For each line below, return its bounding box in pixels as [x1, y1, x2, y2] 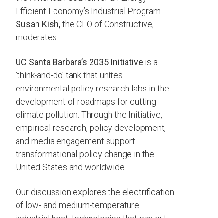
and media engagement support [16, 136, 135, 146]
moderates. [16, 32, 58, 43]
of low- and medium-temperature [16, 200, 139, 211]
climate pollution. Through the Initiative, [16, 109, 162, 120]
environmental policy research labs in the [16, 83, 169, 94]
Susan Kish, [16, 19, 62, 30]
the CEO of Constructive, [62, 19, 154, 30]
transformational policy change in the [16, 149, 154, 160]
